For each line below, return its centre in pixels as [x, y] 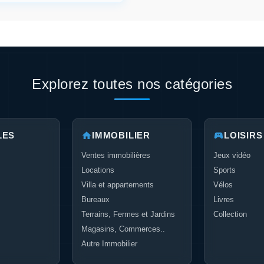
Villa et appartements [118, 185]
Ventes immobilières [116, 155]
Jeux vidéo [232, 155]
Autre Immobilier [109, 244]
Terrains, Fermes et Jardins [128, 214]
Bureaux [95, 199]
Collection [230, 214]
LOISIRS [243, 135]
